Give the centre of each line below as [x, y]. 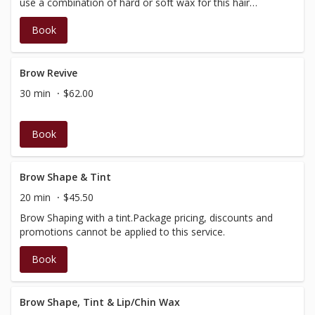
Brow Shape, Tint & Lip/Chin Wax [100, 302]
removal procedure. [64, 17]
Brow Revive [49, 73]
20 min [35, 197]
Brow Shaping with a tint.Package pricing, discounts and [146, 218]
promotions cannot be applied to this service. [122, 232]
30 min [35, 93]
